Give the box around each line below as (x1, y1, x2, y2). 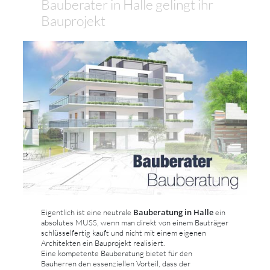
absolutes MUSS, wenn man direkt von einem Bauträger (41, 217, 228, 227)
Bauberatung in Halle (133, 206, 213, 218)
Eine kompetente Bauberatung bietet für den (41, 248, 192, 258)
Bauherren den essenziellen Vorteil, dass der (41, 258, 190, 268)
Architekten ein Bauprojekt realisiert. (41, 237, 165, 248)
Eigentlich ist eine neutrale (41, 207, 133, 217)
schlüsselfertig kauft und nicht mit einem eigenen (41, 227, 206, 237)
